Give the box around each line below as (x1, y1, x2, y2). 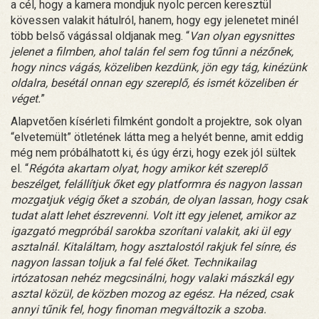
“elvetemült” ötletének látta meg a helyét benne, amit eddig (11, 130, 303, 144)
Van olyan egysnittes (189, 28, 294, 43)
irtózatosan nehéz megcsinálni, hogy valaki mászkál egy (11, 271, 293, 285)
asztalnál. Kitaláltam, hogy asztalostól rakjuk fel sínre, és (11, 239, 296, 253)
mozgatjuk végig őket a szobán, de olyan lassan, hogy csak (11, 192, 308, 206)
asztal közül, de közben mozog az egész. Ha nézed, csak (11, 286, 293, 300)
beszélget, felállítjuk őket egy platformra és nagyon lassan (11, 177, 302, 191)
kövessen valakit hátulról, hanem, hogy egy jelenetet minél (11, 13, 298, 27)
